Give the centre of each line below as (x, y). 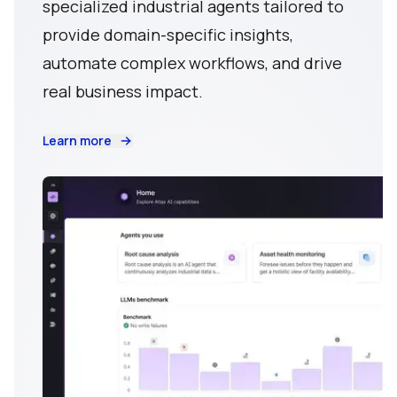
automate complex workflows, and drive (192, 62)
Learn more (77, 140)
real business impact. (123, 91)
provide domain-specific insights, (168, 34)
